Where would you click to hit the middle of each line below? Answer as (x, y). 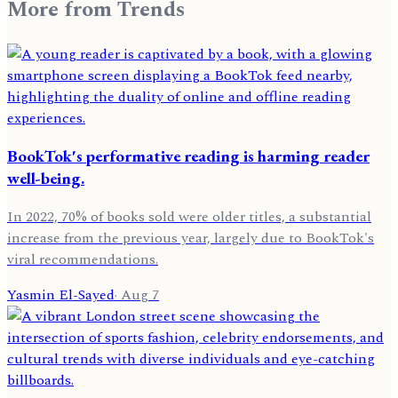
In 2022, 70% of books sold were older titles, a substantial (189, 217)
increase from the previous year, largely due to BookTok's (191, 239)
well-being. (46, 179)
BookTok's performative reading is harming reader (188, 156)
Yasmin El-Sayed (61, 295)
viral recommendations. (83, 260)
